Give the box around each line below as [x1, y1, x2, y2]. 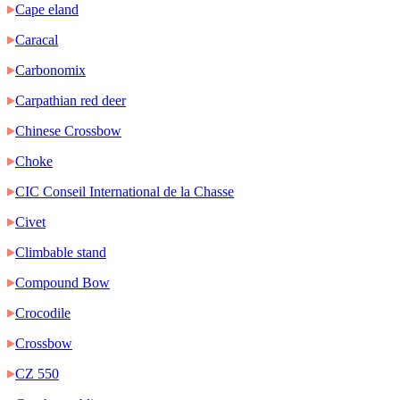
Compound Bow [15, 275, 110, 291]
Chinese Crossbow [15, 123, 121, 139]
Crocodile [15, 305, 71, 321]
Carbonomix [15, 62, 86, 79]
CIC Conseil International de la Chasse [15, 184, 234, 200]
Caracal [15, 32, 58, 48]
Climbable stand [15, 245, 106, 261]
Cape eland [15, 2, 79, 18]
